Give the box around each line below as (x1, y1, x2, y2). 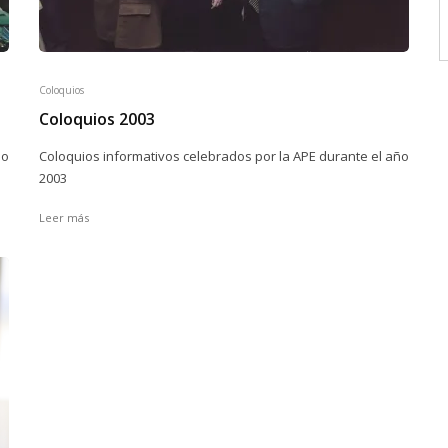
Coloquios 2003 (39, 108, 155, 130)
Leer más (39, 210, 89, 225)
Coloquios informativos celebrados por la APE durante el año (39, 147, 409, 165)
